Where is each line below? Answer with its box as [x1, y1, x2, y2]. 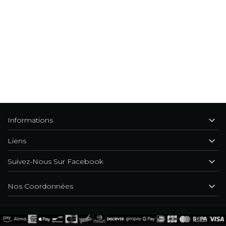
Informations [8, 115, 53, 125]
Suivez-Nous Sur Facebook [8, 156, 103, 166]
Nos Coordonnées [8, 181, 73, 191]
